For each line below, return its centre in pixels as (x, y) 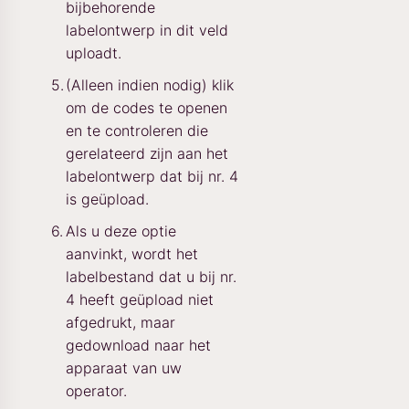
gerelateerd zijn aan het (147, 153)
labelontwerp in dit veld (147, 30)
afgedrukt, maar (121, 322)
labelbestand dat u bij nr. (151, 276)
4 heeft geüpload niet (140, 299)
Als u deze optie (121, 231)
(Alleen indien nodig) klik (150, 84)
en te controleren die (137, 130)
